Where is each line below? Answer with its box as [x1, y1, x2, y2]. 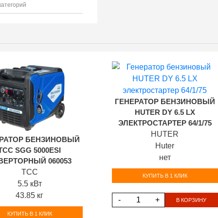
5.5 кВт [17, 180, 42, 188]
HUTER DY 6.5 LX [134, 109, 195, 116]
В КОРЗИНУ [176, 197, 207, 203]
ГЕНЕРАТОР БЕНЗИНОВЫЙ [114, 98, 215, 106]
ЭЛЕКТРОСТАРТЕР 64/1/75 [118, 119, 212, 127]
